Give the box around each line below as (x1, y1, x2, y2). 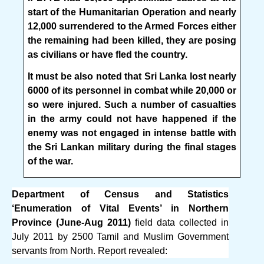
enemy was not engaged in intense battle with (27, 128, 237, 138)
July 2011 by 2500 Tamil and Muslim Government (12, 232, 229, 242)
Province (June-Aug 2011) (12, 217, 131, 228)
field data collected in (131, 217, 229, 228)
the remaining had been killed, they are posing (27, 35, 237, 45)
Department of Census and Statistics (12, 189, 229, 200)
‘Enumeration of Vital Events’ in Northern (12, 203, 229, 214)
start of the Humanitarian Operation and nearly (27, 6, 237, 17)
